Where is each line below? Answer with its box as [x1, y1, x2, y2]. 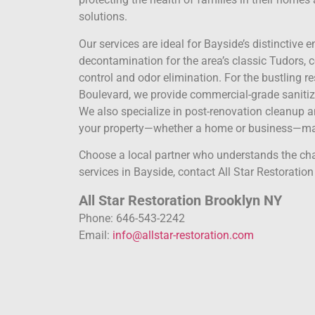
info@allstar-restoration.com [112, 228, 254, 242]
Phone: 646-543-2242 [79, 211, 185, 225]
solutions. [79, 10, 127, 24]
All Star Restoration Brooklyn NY [79, 191, 282, 209]
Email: [79, 228, 112, 242]
